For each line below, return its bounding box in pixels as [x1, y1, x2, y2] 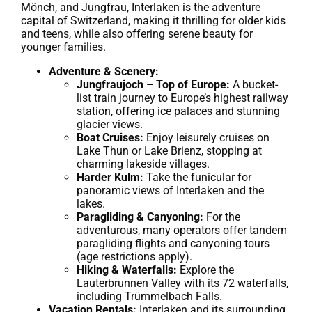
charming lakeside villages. [77, 157, 210, 171]
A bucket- [230, 77, 278, 91]
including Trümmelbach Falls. [77, 289, 222, 303]
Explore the [177, 263, 234, 276]
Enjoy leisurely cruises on [143, 130, 270, 144]
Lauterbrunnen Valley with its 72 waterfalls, [77, 276, 288, 290]
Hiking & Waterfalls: [77, 263, 177, 276]
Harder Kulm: [77, 170, 143, 184]
